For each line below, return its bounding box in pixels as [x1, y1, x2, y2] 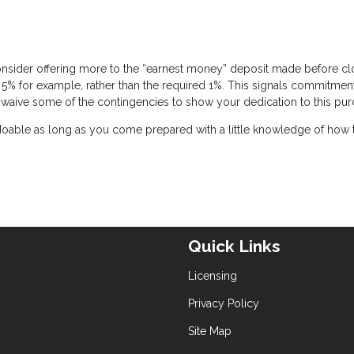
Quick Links [188, 236, 281, 257]
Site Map [188, 325, 232, 338]
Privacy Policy [188, 297, 259, 311]
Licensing [188, 269, 237, 283]
